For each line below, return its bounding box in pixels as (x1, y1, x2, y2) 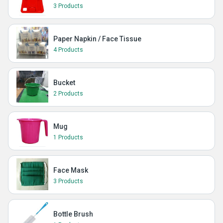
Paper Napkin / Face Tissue (53, 35, 141, 43)
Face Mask (53, 166, 88, 174)
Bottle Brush (53, 210, 93, 218)
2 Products (53, 90, 83, 97)
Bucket (53, 79, 75, 87)
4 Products (53, 46, 83, 53)
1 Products (53, 134, 83, 141)
